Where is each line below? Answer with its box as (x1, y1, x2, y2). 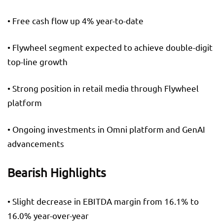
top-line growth (7, 56, 68, 67)
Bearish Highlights (7, 165, 106, 180)
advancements (7, 138, 64, 149)
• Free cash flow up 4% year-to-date (7, 15, 144, 26)
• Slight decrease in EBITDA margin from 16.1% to (7, 196, 199, 207)
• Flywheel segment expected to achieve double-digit (7, 42, 213, 53)
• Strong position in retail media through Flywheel (7, 83, 199, 94)
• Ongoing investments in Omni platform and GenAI (7, 124, 205, 135)
